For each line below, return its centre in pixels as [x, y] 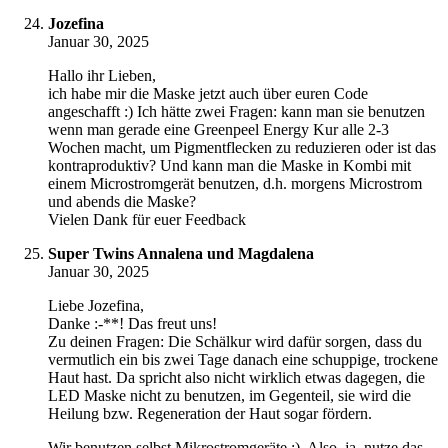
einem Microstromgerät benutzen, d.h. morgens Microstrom [235, 184]
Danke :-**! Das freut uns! [132, 324]
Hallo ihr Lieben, [102, 76]
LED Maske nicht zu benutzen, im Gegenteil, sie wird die [229, 396]
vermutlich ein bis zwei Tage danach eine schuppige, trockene [243, 360]
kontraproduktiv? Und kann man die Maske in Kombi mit [229, 166]
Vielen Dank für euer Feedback [147, 220]
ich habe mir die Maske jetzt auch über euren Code [208, 94]
